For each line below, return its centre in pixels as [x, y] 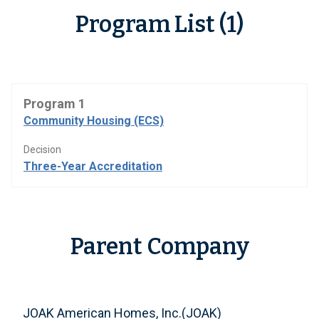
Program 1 [54, 104]
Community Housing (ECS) [94, 121]
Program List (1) [159, 24]
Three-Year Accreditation [93, 166]
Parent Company [159, 246]
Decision [42, 150]
